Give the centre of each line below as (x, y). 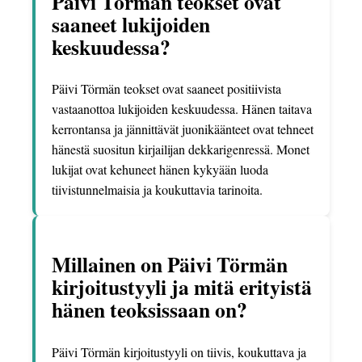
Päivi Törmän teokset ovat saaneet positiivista (166, 89)
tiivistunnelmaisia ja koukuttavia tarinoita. (157, 190)
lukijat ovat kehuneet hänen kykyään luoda (160, 170)
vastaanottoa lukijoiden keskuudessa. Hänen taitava (182, 109)
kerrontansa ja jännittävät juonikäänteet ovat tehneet (183, 129)
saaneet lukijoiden (131, 24)
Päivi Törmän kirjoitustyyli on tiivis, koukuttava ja (179, 351)
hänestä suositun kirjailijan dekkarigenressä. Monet (181, 149)
